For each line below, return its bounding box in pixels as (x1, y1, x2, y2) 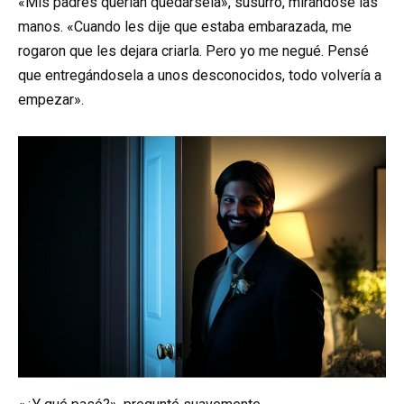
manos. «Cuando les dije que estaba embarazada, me (18, 17, 352, 35)
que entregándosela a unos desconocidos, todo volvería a (18, 66, 381, 84)
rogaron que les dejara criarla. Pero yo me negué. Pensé (18, 41, 369, 60)
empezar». (18, 90, 84, 108)
